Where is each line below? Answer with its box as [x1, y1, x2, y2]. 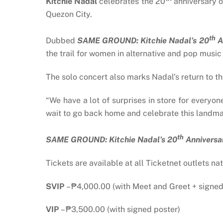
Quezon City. [46, 9, 92, 19]
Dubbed [46, 36, 78, 46]
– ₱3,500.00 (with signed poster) [59, 205, 180, 215]
